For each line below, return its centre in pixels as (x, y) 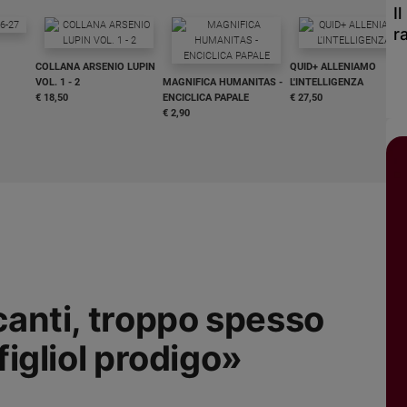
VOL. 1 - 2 (58, 82)
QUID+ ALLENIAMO (333, 67)
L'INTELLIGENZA (327, 82)
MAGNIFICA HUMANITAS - (223, 82)
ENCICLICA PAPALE (206, 98)
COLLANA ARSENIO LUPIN (95, 67)
